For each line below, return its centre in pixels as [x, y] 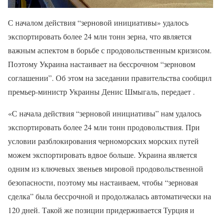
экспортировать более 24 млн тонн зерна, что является [100, 36]
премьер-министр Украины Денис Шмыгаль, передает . [101, 91]
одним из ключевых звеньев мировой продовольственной [106, 168]
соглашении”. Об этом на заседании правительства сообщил [110, 77]
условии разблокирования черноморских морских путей [103, 141]
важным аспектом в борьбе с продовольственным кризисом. [110, 50]
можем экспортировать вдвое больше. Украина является [102, 154]
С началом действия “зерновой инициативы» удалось [98, 22]
